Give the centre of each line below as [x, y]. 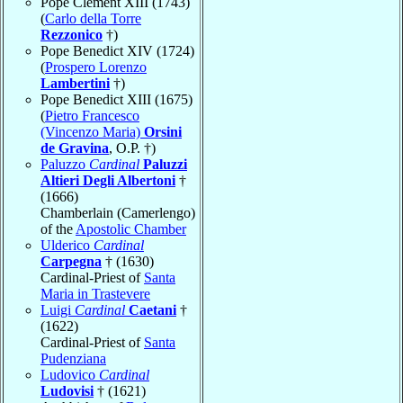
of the [58, 228]
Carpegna [71, 261]
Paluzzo [65, 164]
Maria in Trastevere [95, 293]
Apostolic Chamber [131, 228]
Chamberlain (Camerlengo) [118, 212]
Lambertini [75, 83]
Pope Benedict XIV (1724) [117, 50]
